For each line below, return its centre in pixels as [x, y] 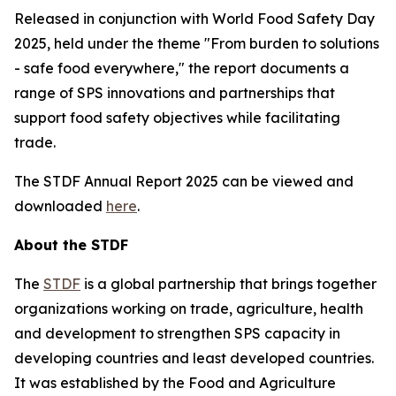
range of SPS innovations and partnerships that [175, 93]
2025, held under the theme [109, 43]
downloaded [60, 206]
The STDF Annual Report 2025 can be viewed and [184, 181]
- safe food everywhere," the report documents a [182, 68]
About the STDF [71, 245]
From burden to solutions [295, 43]
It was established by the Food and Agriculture [175, 383]
